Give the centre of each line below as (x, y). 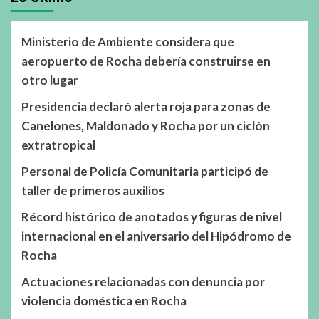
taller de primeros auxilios (93, 190)
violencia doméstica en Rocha (104, 300)
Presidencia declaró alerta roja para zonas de (146, 106)
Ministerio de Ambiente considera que (128, 41)
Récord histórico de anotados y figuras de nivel (152, 216)
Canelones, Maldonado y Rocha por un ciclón (146, 125)
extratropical (58, 145)
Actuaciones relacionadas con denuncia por (143, 281)
